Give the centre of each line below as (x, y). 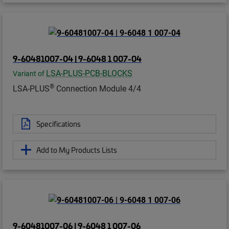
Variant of (29, 73)
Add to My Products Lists (77, 150)
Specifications (59, 123)
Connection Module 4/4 (98, 88)
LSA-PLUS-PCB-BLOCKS (89, 73)
